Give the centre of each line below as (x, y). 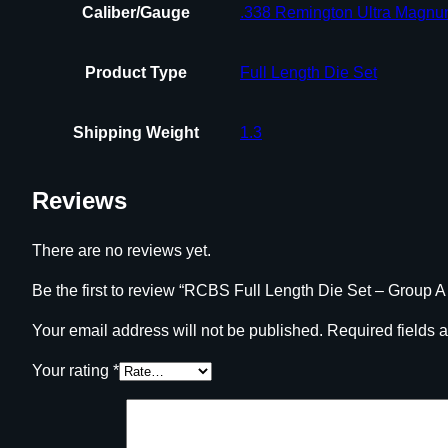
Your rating (72, 371)
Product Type (135, 72)
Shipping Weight (135, 132)
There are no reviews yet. (121, 251)
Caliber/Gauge (135, 12)
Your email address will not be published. (177, 331)
